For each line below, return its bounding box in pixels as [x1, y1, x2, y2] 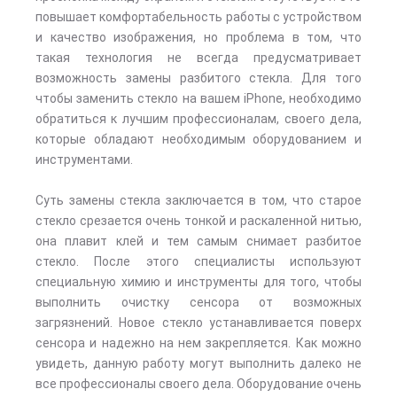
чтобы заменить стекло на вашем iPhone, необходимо [35, 91, 362, 105]
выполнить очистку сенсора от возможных [35, 295, 362, 309]
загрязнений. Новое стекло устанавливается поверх [35, 315, 362, 330]
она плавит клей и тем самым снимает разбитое [35, 234, 362, 248]
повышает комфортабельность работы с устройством [35, 10, 362, 24]
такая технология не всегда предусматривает [35, 51, 362, 65]
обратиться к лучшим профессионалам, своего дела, [35, 112, 362, 126]
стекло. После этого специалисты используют [35, 254, 362, 269]
